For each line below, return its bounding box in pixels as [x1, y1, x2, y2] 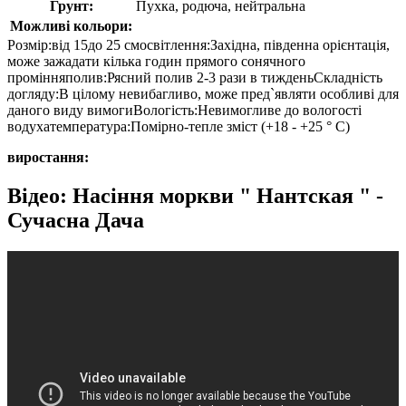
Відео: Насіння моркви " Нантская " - [7, 184, 383, 208]
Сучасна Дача [7, 208, 144, 233]
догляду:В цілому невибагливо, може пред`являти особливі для [7, 86, 399, 102]
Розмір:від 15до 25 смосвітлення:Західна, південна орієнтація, [7, 37, 390, 53]
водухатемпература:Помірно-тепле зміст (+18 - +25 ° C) [7, 119, 350, 135]
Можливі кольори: [10, 18, 132, 34]
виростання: [7, 150, 89, 166]
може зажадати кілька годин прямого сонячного [7, 53, 305, 70]
